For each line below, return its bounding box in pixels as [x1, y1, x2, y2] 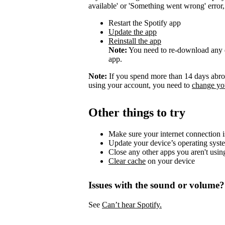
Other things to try [88, 106, 185, 120]
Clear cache [108, 156, 146, 165]
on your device [146, 156, 195, 165]
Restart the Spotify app [108, 19, 181, 28]
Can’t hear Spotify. [102, 200, 162, 209]
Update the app [108, 28, 157, 37]
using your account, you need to [88, 81, 192, 90]
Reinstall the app [108, 37, 161, 46]
